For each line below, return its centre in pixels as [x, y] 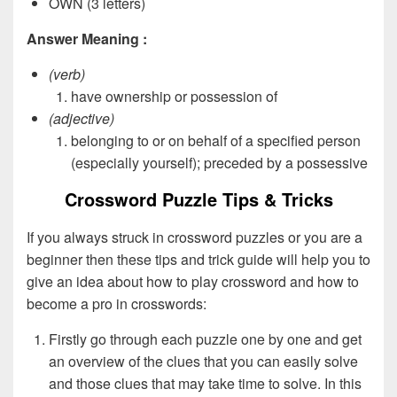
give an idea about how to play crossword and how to [193, 281]
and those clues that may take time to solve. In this [205, 383]
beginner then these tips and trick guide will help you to [198, 259]
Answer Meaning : [87, 38]
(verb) [67, 74]
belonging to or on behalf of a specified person [216, 140]
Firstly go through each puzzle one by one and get [205, 339]
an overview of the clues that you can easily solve [203, 361]
